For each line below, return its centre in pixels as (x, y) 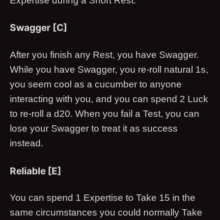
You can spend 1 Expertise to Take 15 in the (103, 198)
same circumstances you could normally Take (106, 213)
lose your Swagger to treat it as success (94, 128)
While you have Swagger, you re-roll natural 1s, (109, 69)
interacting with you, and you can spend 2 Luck (109, 99)
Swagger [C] (39, 28)
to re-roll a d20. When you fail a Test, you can (105, 113)
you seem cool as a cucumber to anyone (96, 84)
